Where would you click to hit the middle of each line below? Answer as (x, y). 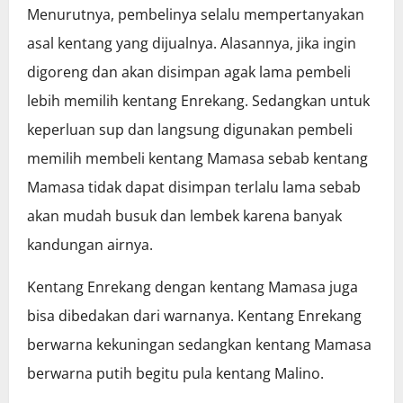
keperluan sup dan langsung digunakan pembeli (190, 130)
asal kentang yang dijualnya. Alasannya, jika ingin (192, 44)
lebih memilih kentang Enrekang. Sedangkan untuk (198, 101)
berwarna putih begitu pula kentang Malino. (175, 374)
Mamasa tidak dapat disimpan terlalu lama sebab (194, 188)
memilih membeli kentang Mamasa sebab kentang (197, 159)
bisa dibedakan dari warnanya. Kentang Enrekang (194, 316)
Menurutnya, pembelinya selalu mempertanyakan (196, 15)
